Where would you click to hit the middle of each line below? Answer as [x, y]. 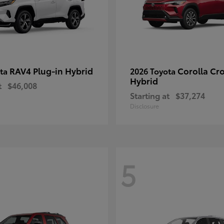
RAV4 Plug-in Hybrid [51, 70]
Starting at [150, 95]
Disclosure [144, 106]
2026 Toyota [154, 71]
